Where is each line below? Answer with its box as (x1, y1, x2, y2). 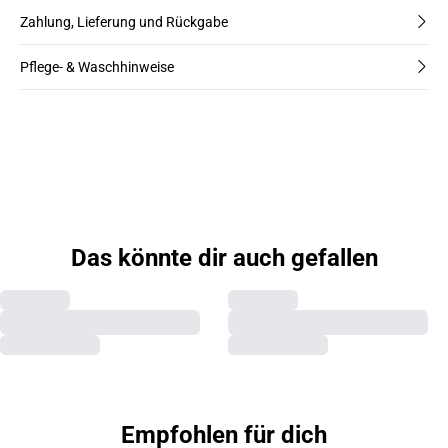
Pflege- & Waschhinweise (20, 58, 174, 75)
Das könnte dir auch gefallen (70, 243, 378, 272)
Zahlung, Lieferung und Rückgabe (20, 13, 228, 30)
